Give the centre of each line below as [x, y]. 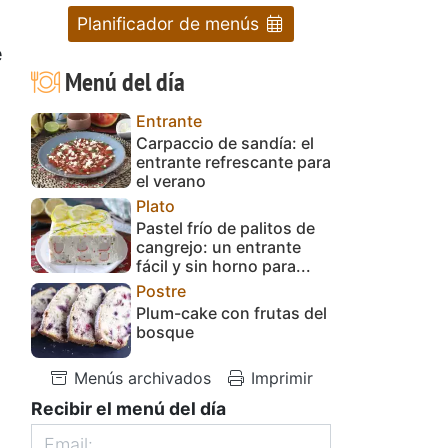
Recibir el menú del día [128, 408]
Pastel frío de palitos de [225, 227]
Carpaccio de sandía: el [225, 142]
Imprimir [279, 377]
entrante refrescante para [233, 161]
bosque [165, 331]
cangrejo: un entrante [218, 246]
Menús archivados [140, 377]
